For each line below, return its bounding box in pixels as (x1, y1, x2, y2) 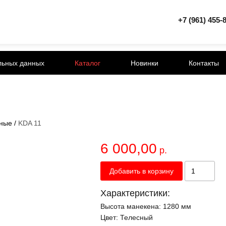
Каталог (75, 59, 100, 67)
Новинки (131, 59, 158, 67)
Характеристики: (100, 188, 170, 199)
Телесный (120, 213, 153, 222)
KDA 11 (18, 119, 41, 128)
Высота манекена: (100, 202, 163, 211)
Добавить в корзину (109, 167, 174, 176)
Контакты (189, 59, 219, 67)
